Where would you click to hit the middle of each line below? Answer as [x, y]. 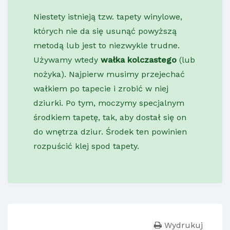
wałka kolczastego [139, 60]
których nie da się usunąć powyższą [105, 31]
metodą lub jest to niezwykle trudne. [107, 46]
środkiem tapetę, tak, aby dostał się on [110, 118]
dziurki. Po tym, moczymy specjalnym [109, 103]
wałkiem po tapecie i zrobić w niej [101, 89]
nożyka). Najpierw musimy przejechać [109, 74]
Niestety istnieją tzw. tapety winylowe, [108, 17]
